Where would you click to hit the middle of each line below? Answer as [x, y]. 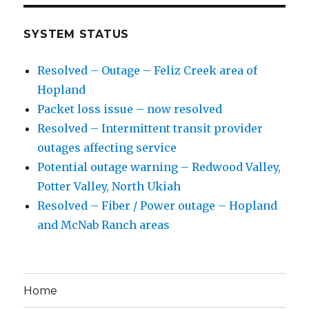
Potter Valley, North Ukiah [109, 187]
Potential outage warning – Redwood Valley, [159, 167]
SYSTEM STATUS [77, 34]
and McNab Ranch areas [104, 225]
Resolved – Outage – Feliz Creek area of [148, 71]
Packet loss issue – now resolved [130, 109]
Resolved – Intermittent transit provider [150, 129]
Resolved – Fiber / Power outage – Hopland [158, 206]
